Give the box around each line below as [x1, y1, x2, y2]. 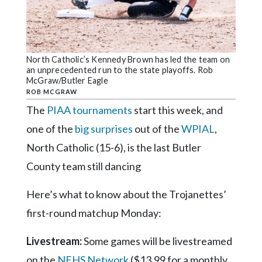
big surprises [75, 122, 133, 136]
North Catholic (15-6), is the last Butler [26, 141, 201, 154]
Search [9, 47, 34, 57]
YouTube [9, 161, 42, 171]
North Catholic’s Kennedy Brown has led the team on [26, 54, 230, 65]
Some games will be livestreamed [82, 235, 232, 248]
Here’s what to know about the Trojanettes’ [26, 188, 226, 201]
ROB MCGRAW [26, 88, 77, 96]
